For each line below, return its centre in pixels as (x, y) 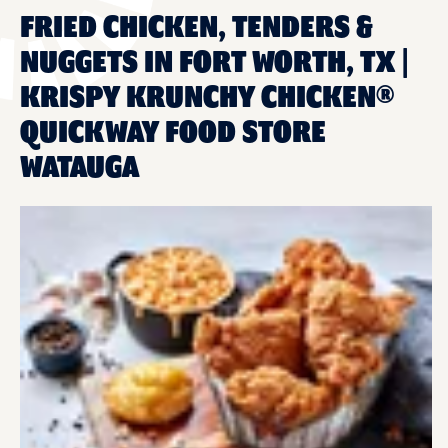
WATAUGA (79, 167)
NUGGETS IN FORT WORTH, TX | (214, 62)
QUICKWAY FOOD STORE (173, 132)
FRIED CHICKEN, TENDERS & (196, 27)
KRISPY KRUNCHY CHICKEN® (207, 97)
